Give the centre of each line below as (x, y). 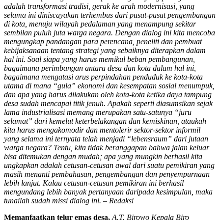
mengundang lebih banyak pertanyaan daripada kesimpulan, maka (108, 192)
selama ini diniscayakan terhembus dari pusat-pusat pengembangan (110, 15)
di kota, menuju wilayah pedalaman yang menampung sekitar (100, 24)
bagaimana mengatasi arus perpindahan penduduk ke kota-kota (103, 77)
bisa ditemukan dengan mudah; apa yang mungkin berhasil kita (103, 156)
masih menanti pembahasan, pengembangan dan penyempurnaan (107, 174)
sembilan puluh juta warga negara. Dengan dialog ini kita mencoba (110, 32)
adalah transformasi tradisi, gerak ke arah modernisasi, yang (99, 6)
